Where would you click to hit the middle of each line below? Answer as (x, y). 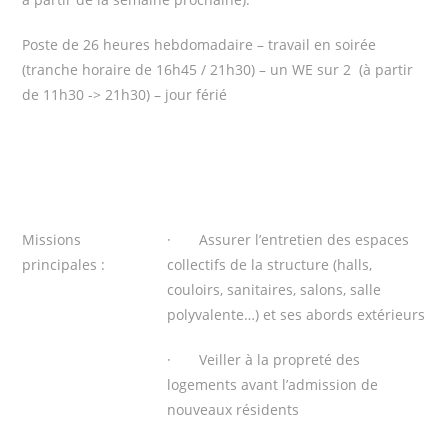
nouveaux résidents (233, 409)
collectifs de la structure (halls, (270, 264)
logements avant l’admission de (273, 384)
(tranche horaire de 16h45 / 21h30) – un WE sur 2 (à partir (218, 69)
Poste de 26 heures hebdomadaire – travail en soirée (199, 44)
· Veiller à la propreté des (264, 359)
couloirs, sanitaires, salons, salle (274, 289)
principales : (64, 264)
